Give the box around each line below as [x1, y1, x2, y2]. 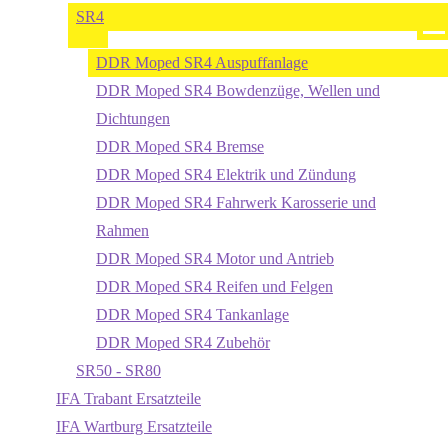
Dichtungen [96, 110, 170, 127]
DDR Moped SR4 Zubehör [96, 334, 270, 351]
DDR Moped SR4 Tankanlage [96, 306, 289, 323]
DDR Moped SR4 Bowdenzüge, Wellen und [96, 82, 380, 99]
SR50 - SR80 [76, 362, 161, 379]
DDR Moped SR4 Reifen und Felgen [96, 278, 333, 295]
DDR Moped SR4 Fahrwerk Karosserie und [96, 194, 376, 211]
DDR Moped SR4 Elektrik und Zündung [96, 166, 356, 183]
